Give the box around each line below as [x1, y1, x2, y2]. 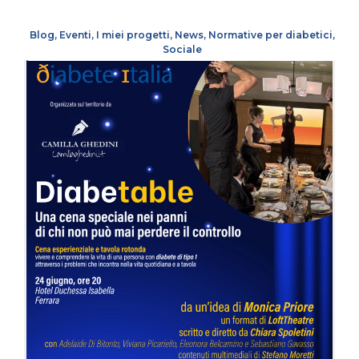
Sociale [162, 43, 202, 56]
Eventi [58, 29, 91, 42]
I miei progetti [95, 29, 170, 42]
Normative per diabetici [208, 29, 333, 42]
